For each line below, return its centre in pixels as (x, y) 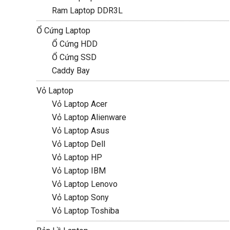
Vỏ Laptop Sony (80, 197)
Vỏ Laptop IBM (79, 171)
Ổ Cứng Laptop (63, 31)
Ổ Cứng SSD (74, 57)
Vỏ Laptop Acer (79, 104)
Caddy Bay (71, 71)
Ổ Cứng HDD (74, 44)
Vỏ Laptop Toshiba (85, 211)
